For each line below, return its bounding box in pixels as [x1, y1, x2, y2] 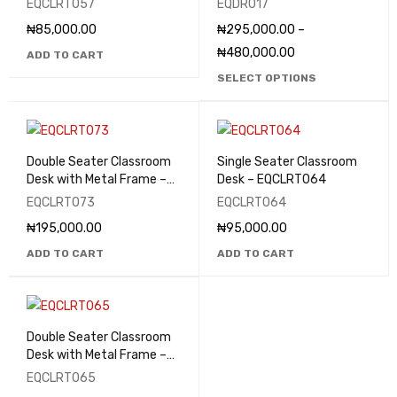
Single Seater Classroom [216, 154, 357, 169]
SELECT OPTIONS [216, 72, 316, 84]
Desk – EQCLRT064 [216, 172, 326, 187]
